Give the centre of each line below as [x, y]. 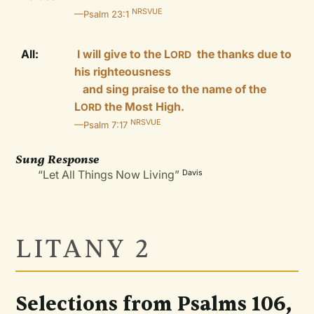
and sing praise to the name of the [171, 89]
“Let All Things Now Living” [110, 175]
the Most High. [145, 107]
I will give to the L [124, 54]
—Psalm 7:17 [103, 125]
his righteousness [123, 71]
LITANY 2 [88, 249]
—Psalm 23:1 [103, 14]
